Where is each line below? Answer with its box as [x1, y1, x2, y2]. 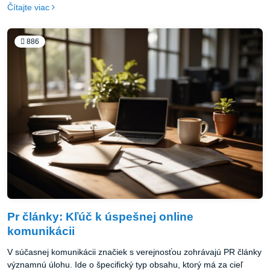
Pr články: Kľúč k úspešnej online [7, 210, 193, 224]
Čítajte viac [7, 2, 49, 13]
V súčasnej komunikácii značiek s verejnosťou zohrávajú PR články [7, 247, 262, 257]
